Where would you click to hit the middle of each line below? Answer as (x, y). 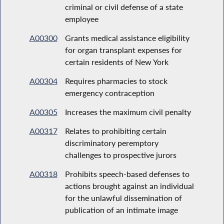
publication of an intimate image (121, 209)
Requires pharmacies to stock (116, 80)
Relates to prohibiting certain (115, 130)
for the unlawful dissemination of (123, 197)
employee (81, 18)
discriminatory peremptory (111, 142)
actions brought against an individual (129, 185)
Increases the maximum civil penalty (128, 111)
